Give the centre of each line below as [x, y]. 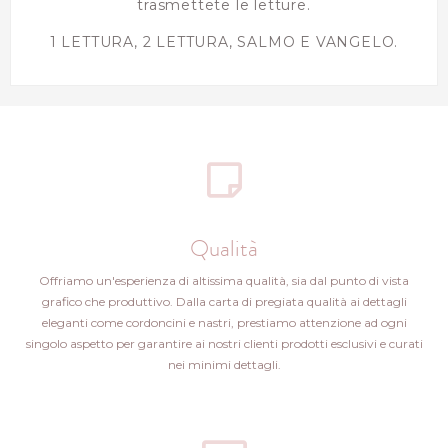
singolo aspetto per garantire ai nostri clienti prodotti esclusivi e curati [224, 343]
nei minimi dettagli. [224, 364]
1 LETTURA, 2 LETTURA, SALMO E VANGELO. [224, 41]
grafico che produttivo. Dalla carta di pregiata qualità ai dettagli [224, 301]
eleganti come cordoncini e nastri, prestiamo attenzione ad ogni [224, 322]
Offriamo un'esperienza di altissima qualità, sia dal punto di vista [224, 280]
